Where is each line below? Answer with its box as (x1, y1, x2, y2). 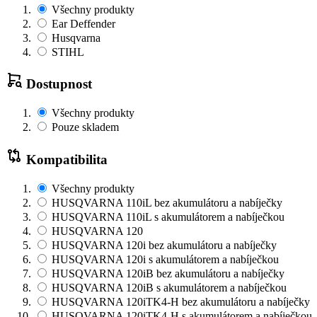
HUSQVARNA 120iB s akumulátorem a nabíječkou (49, 281, 287, 294)
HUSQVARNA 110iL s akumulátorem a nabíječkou (49, 210, 284, 223)
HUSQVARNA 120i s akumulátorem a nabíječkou (49, 253, 279, 265)
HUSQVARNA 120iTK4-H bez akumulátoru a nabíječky (49, 295, 310, 308)
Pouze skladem (49, 121, 119, 134)
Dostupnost (23, 76, 92, 92)
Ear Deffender (49, 17, 115, 30)
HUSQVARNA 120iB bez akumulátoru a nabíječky (49, 267, 284, 279)
